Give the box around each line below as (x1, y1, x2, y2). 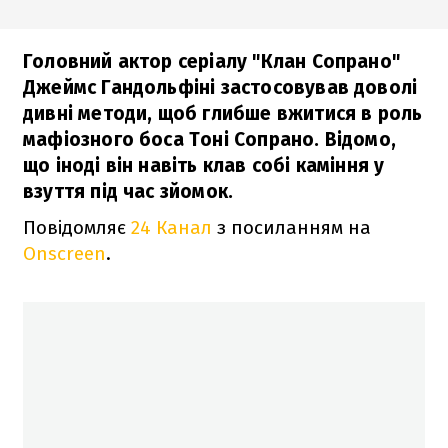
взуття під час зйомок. (23, 179, 234, 203)
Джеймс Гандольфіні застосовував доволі (23, 75, 418, 99)
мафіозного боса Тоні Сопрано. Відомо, (23, 127, 397, 151)
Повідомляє (23, 215, 131, 239)
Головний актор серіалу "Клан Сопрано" (23, 49, 401, 73)
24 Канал (131, 215, 212, 239)
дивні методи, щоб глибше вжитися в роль (23, 101, 423, 125)
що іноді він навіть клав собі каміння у (23, 153, 385, 177)
